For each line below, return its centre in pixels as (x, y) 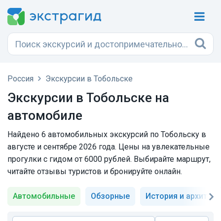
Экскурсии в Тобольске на (88, 98)
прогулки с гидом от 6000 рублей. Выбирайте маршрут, (109, 159)
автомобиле (45, 115)
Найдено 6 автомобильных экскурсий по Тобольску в (107, 134)
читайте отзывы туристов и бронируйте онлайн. (95, 171)
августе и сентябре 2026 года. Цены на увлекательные (109, 147)
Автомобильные (44, 196)
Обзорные (110, 196)
